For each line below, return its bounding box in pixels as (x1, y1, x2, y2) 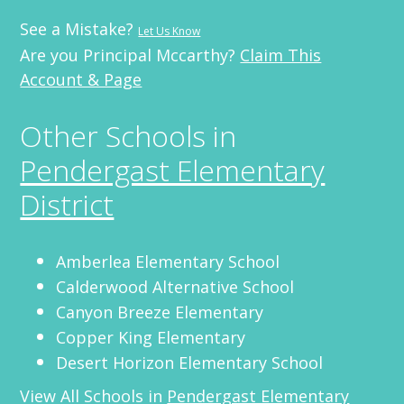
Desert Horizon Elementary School (56, 351, 324, 373)
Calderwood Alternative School (56, 275, 295, 298)
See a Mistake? (20, 17, 139, 40)
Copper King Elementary (56, 326, 246, 348)
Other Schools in (20, 115, 237, 155)
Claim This (240, 43, 322, 66)
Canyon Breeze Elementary (56, 300, 264, 323)
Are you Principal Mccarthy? (20, 43, 241, 66)
